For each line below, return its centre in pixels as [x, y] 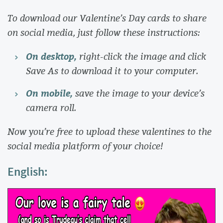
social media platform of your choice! [85, 146]
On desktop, [52, 56]
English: [28, 172]
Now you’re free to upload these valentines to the [110, 131]
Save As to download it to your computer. [113, 70]
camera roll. [51, 108]
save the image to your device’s [140, 93]
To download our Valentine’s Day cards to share [107, 18]
